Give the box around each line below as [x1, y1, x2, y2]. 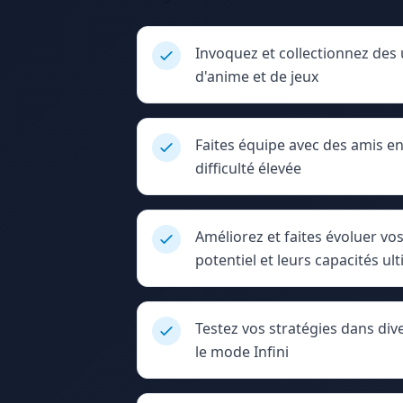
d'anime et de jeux [195, 66, 318, 86]
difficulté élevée [195, 157, 301, 178]
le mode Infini [195, 341, 289, 362]
